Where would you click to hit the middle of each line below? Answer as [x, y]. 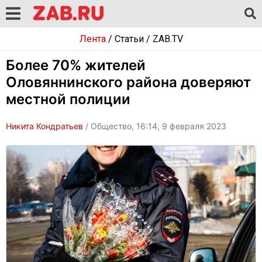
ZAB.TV [168, 39]
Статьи [129, 39]
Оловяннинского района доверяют [128, 82]
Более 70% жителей [76, 65]
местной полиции [68, 99]
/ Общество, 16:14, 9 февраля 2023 [155, 126]
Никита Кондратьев [44, 126]
